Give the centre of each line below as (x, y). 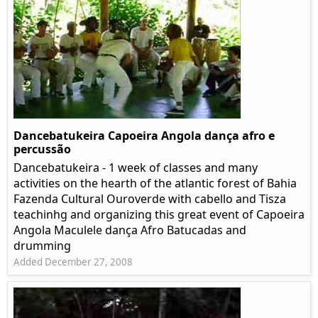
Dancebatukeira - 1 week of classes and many (136, 168)
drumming (42, 246)
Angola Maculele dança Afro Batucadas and (130, 230)
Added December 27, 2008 (73, 262)
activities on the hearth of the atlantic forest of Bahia (155, 183)
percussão (42, 149)
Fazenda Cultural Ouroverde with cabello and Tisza (150, 199)
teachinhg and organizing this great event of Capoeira (159, 215)
